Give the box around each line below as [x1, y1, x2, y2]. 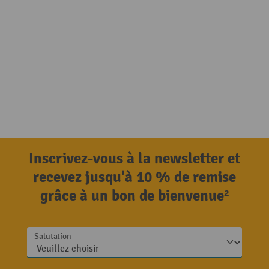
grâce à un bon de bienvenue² [40, 186, 229, 205]
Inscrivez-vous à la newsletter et [29, 149, 240, 168]
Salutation [34, 232, 71, 242]
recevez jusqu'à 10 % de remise [33, 168, 236, 187]
